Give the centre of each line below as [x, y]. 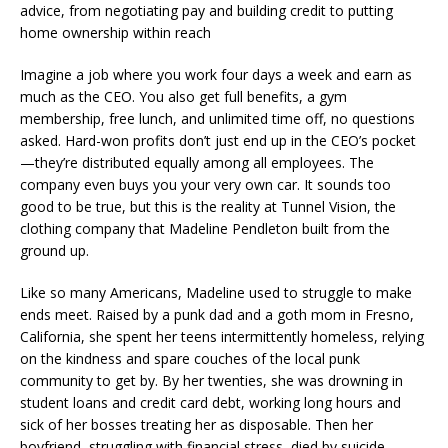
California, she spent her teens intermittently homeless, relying [222, 336]
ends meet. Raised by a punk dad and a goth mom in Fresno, [217, 314]
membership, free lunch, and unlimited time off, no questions [217, 118]
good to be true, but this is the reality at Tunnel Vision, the [208, 206]
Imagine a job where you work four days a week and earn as [216, 74]
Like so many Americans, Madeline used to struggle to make [216, 292]
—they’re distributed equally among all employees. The [197, 162]
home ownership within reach [115, 32]
